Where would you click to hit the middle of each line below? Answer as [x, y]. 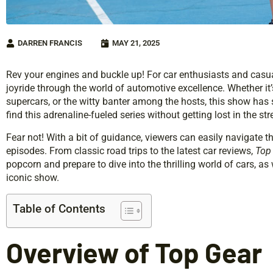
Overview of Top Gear [134, 252]
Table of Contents [59, 208]
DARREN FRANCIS [50, 43]
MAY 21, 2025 [136, 43]
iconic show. [33, 177]
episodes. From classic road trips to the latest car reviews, [131, 151]
